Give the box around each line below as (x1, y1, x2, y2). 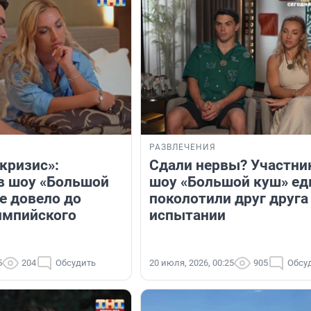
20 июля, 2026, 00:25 (149, 258, 234, 269)
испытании (149, 207, 226, 224)
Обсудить (56, 258, 96, 269)
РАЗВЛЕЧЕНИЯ (149, 142, 216, 153)
